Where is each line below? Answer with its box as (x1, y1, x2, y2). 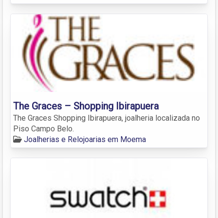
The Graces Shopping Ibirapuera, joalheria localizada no (13, 113, 200, 123)
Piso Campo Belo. (13, 124, 74, 133)
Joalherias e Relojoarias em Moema (24, 134, 146, 144)
